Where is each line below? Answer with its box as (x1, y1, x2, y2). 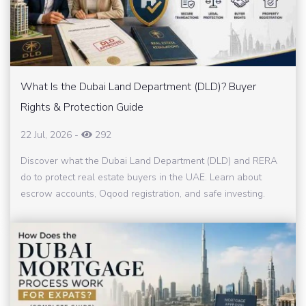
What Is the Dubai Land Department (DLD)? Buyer (20, 79, 256, 94)
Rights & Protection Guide (20, 99, 143, 115)
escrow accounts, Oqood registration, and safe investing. (20, 186, 265, 200)
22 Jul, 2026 (20, 128, 72, 141)
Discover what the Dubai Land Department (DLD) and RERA (20, 154, 277, 167)
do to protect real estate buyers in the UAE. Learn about (20, 170, 262, 184)
